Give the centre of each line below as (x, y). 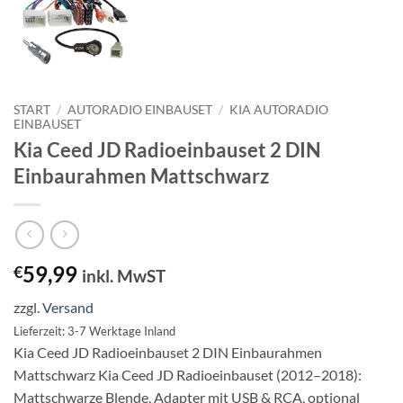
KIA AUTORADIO (279, 109)
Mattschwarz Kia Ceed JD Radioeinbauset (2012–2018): (188, 375)
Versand (68, 308)
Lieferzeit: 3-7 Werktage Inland (94, 331)
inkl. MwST (124, 276)
